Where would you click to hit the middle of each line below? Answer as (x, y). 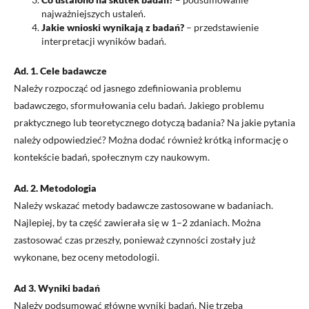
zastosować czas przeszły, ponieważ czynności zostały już (134, 240)
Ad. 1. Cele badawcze (60, 71)
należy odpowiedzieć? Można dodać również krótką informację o (151, 140)
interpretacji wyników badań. (104, 41)
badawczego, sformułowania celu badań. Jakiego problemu (139, 105)
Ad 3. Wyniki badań (57, 288)
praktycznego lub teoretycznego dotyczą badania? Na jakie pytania (154, 122)
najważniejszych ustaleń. (93, 13)
